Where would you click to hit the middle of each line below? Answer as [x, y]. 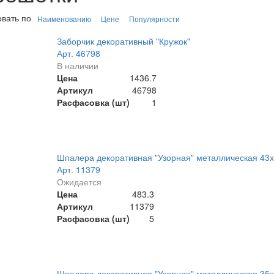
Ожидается [79, 182]
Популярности [154, 19]
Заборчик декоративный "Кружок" [123, 41]
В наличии [77, 66]
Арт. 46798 [78, 54]
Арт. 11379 [78, 170]
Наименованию [64, 19]
